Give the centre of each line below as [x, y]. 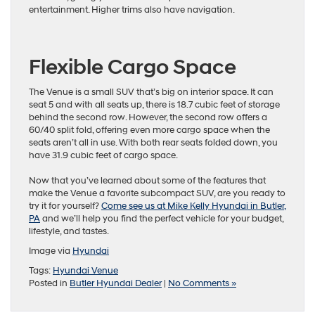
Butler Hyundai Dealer [116, 284]
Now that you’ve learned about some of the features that [147, 181]
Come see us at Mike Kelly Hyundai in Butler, [194, 206]
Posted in [49, 284]
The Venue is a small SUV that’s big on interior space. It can [151, 92]
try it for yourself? [65, 206]
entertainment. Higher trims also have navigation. [132, 10]
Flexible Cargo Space [133, 67]
